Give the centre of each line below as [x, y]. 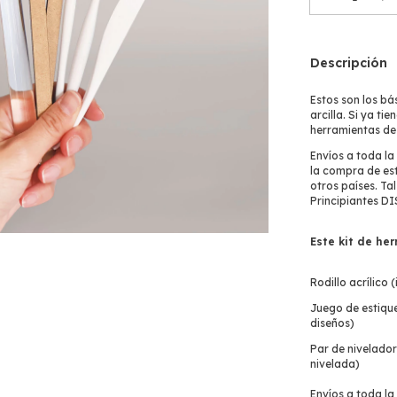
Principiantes [344, 201]
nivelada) [335, 364]
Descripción [349, 63]
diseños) [332, 323]
